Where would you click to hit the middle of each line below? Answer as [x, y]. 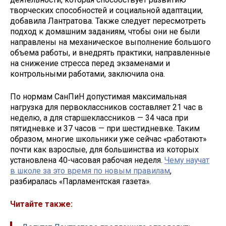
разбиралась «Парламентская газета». [80, 182]
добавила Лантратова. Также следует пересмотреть [108, 21]
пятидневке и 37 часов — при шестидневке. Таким [105, 129]
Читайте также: [41, 204]
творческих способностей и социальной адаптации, [106, 11]
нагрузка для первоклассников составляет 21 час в [106, 107]
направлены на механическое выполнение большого [110, 42]
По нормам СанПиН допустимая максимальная [98, 97]
